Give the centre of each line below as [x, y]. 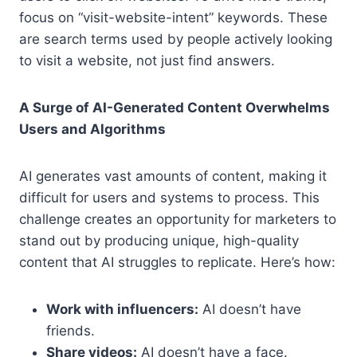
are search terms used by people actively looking [176, 39]
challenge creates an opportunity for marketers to [178, 219]
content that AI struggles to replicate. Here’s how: [177, 262]
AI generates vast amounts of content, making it [173, 176]
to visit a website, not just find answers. [147, 60]
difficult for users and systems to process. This [169, 197]
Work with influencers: [122, 309]
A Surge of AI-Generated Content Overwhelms [175, 107]
